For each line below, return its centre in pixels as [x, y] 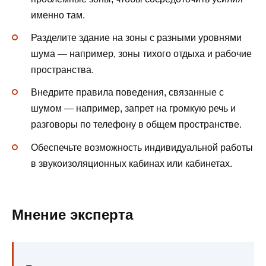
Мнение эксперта [72, 214]
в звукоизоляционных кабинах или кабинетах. [132, 163]
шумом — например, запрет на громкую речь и [133, 109]
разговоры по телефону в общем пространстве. [136, 125]
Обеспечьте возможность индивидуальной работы [142, 147]
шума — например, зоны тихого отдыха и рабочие [141, 54]
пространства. [62, 70]
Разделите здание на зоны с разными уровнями [136, 38]
